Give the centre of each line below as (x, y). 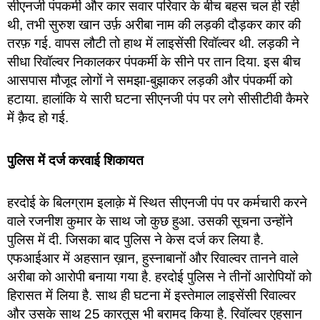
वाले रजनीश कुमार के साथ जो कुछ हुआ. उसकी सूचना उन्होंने (150, 221)
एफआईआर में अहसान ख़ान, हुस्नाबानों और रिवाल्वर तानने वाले (152, 258)
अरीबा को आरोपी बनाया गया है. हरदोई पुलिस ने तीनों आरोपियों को (159, 276)
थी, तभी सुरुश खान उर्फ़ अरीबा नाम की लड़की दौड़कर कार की (154, 25)
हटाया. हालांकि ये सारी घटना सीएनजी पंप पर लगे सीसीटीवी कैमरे (158, 99)
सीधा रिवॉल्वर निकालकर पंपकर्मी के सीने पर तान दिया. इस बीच (154, 62)
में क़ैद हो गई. (38, 118)
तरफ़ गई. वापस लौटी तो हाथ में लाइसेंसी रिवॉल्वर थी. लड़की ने (153, 44)
